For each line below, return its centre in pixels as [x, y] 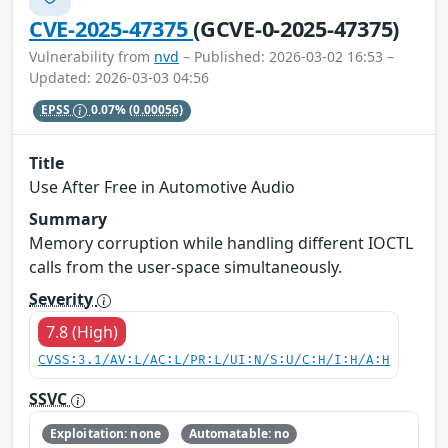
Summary [68, 219]
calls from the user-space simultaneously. [185, 267]
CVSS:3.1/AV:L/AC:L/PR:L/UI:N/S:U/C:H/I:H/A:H [214, 361]
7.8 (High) [82, 332]
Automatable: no [239, 434]
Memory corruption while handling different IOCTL [221, 243]
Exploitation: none [105, 434]
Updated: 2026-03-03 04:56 [119, 77]
